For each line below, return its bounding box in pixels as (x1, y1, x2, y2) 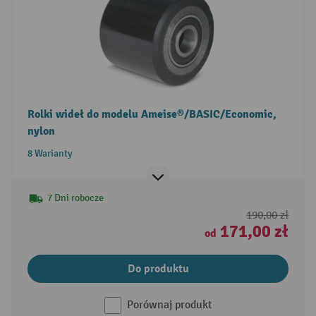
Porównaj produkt (126, 298, 212, 312)
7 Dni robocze (47, 191, 104, 204)
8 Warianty (27, 147, 73, 159)
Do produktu (127, 261, 189, 276)
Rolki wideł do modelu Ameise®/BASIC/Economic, (27, 107, 276, 121)
